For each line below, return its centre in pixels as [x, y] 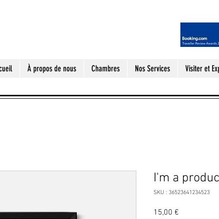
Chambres [105, 68]
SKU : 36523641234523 [182, 193]
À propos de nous [52, 68]
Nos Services [152, 68]
